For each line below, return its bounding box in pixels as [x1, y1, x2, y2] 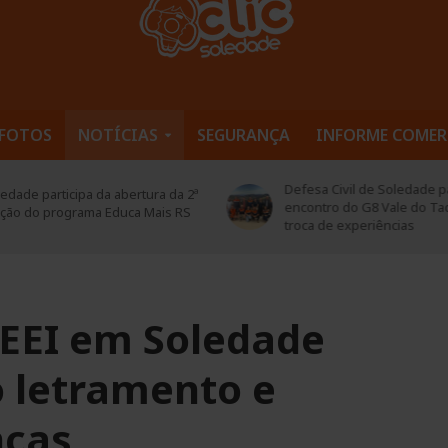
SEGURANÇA [196, 123, 290, 146]
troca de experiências [284, 215, 415, 234]
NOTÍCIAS [77, 123, 158, 146]
